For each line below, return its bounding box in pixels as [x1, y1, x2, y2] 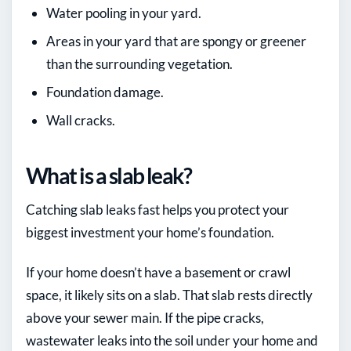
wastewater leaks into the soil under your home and [26, 331, 318, 349]
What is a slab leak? [26, 161, 192, 189]
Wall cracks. [46, 111, 115, 128]
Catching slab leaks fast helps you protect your [26, 201, 289, 218]
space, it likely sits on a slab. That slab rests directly [26, 286, 313, 303]
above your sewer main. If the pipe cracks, [26, 309, 264, 326]
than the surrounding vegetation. [46, 55, 233, 72]
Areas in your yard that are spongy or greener [46, 32, 306, 49]
